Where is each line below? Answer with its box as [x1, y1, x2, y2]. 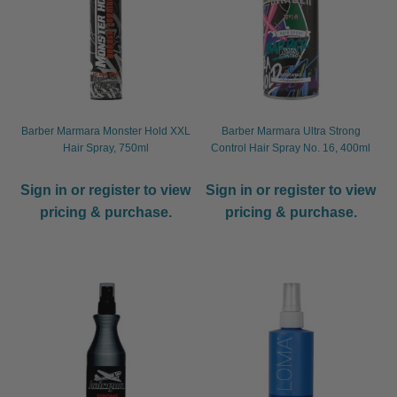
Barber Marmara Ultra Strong [221, 125, 361, 138]
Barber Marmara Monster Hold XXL [20, 125, 191, 138]
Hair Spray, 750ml [62, 142, 149, 155]
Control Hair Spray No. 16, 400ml [211, 142, 371, 155]
